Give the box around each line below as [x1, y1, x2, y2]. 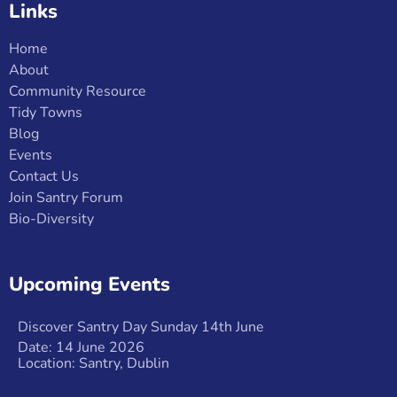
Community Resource [9, 81, 146, 101]
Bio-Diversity [9, 208, 94, 229]
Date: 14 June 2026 [18, 337, 144, 357]
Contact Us [9, 166, 79, 186]
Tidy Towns [9, 102, 82, 122]
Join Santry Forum [9, 187, 123, 207]
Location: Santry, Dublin [18, 353, 169, 373]
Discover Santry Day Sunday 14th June [18, 316, 264, 337]
